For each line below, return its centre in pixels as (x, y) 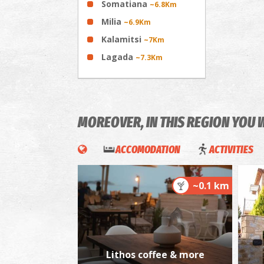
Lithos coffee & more (155, 254)
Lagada (118, 57)
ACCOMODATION (148, 149)
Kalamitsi (123, 39)
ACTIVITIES (231, 149)
